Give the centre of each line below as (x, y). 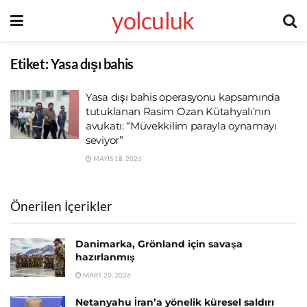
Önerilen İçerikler (61, 206)
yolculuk (153, 20)
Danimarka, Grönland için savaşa (159, 244)
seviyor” (105, 140)
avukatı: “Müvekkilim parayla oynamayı (181, 126)
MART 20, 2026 (106, 275)
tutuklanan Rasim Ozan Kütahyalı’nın (178, 111)
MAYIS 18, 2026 (117, 158)
